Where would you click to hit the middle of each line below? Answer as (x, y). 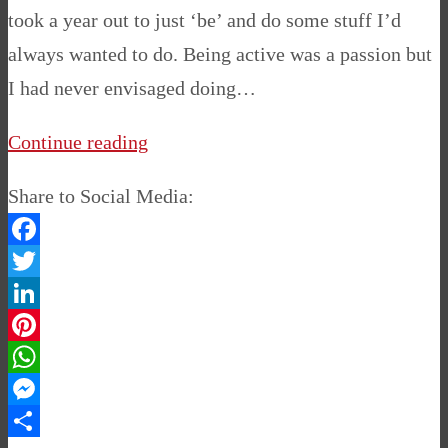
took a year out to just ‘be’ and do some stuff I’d (204, 20)
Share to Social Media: (101, 196)
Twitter (37, 293)
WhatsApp (51, 389)
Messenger (52, 421)
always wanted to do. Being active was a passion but (220, 54)
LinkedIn (45, 325)
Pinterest (44, 357)
